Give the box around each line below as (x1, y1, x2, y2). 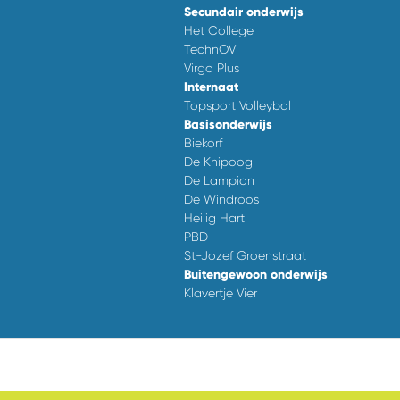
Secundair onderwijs (183, 4, 304, 21)
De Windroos (183, 192, 259, 207)
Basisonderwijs (183, 117, 272, 133)
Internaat (183, 79, 238, 96)
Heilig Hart (183, 211, 245, 226)
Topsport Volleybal (183, 98, 291, 113)
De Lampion (183, 173, 254, 188)
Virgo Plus (183, 61, 239, 76)
